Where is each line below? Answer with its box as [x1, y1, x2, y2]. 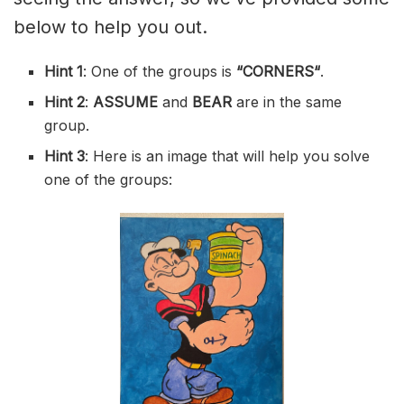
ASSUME [93, 92, 163, 111]
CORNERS [243, 61, 315, 80]
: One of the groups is [83, 61, 237, 80]
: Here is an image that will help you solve [85, 146, 371, 165]
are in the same [236, 92, 343, 111]
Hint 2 [44, 92, 86, 111]
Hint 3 [44, 146, 86, 165]
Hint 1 [44, 61, 84, 80]
